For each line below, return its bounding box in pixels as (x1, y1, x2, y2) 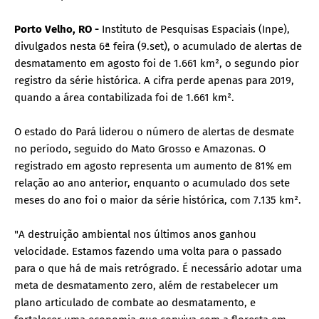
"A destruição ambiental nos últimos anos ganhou (14, 227, 256, 241)
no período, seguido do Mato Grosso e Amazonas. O (14, 142, 266, 155)
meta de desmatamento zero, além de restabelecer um (14, 278, 278, 292)
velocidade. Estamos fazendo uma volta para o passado (14, 244, 282, 258)
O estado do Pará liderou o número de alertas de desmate (14, 125, 294, 138)
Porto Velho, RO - (14, 22, 102, 36)
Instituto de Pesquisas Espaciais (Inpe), (102, 22, 290, 36)
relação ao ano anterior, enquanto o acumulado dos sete (14, 176, 290, 189)
